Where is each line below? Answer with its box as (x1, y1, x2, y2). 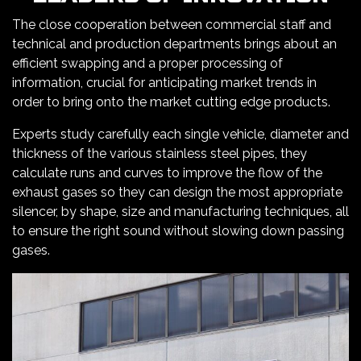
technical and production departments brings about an (12, 36, 337, 52)
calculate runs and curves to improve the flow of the (12, 165, 322, 181)
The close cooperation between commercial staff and (12, 17, 331, 33)
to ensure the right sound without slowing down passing (12, 223, 344, 239)
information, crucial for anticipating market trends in (12, 75, 317, 91)
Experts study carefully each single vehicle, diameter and (12, 127, 349, 143)
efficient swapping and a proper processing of (12, 56, 283, 72)
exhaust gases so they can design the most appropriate (12, 185, 342, 201)
